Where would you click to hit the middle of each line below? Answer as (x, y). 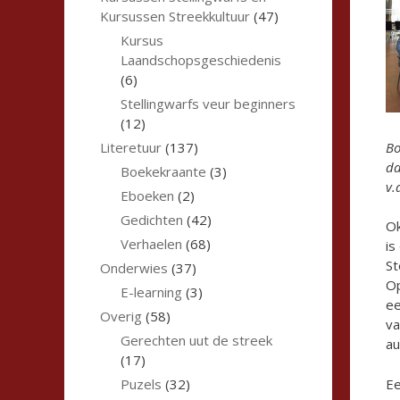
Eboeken (147, 196)
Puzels (141, 384)
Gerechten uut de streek (196, 341)
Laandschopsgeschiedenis (200, 60)
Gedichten (151, 220)
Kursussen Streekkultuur (175, 17)
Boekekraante (163, 172)
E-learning (151, 292)
